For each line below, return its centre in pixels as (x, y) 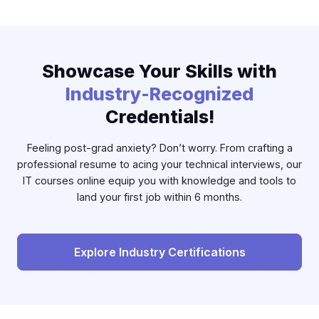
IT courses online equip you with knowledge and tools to (159, 181)
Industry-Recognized (159, 94)
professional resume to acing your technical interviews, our (159, 164)
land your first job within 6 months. (159, 197)
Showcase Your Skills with (159, 72)
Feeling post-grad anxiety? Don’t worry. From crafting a (159, 148)
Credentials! (159, 117)
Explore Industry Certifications (159, 252)
